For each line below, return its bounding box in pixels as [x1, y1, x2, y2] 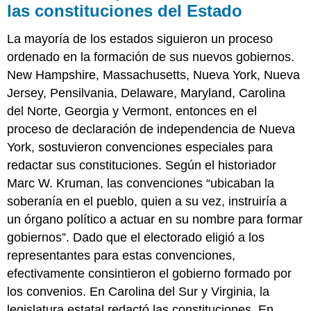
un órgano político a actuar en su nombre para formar [7, 212, 303, 226]
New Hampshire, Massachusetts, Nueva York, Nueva [7, 67, 301, 82]
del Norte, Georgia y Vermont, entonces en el [7, 103, 258, 118]
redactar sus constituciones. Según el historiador [7, 158, 277, 172]
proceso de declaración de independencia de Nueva [7, 121, 296, 136]
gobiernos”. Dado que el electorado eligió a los [7, 230, 265, 244]
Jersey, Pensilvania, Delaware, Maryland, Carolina [7, 85, 286, 100]
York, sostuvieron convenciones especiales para [7, 140, 274, 154]
